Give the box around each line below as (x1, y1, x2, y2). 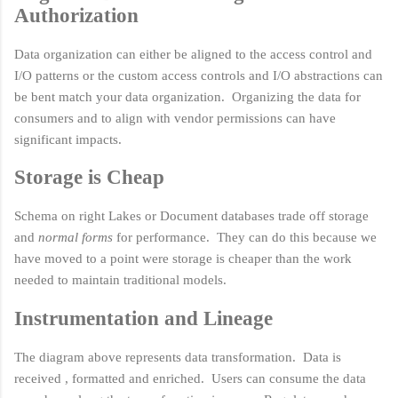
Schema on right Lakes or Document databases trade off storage (14, 209, 369, 224)
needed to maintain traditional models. (14, 273, 227, 288)
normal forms (38, 230, 113, 245)
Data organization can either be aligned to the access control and (14, 46, 372, 61)
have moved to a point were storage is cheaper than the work (14, 251, 352, 267)
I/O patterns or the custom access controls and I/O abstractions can (14, 68, 383, 83)
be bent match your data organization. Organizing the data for (14, 89, 361, 104)
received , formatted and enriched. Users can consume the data (14, 370, 366, 386)
